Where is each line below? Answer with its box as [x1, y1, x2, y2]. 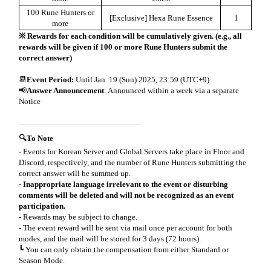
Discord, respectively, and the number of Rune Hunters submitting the [19, 158, 247, 168]
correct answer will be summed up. [19, 169, 131, 178]
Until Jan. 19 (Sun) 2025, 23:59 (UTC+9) [74, 74, 210, 84]
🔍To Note [19, 134, 57, 143]
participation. [19, 201, 66, 211]
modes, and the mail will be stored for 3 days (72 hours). [19, 234, 201, 244]
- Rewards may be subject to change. [19, 212, 138, 222]
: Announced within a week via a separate [104, 85, 240, 95]
